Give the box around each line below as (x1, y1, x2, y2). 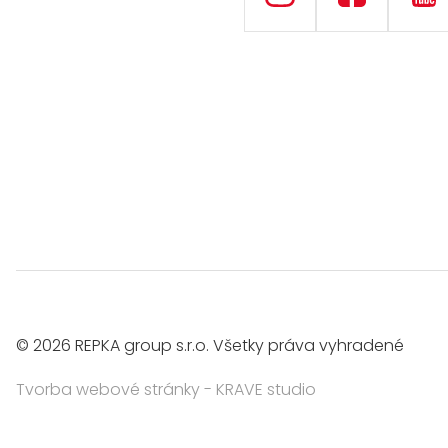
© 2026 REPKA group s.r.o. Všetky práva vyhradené (16, 334, 404, 358)
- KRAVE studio (200, 378, 316, 402)
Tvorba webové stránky (16, 378, 200, 402)
